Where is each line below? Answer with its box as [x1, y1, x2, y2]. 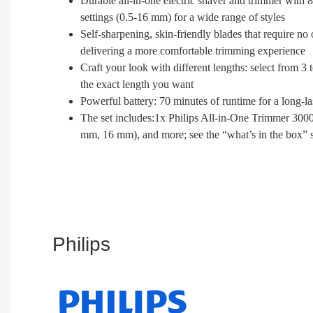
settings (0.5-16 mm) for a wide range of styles [80, 11, 285, 24]
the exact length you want [80, 78, 194, 91]
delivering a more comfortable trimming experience [80, 45, 305, 57]
